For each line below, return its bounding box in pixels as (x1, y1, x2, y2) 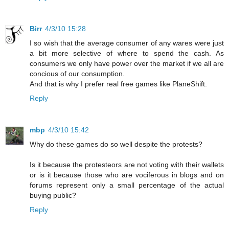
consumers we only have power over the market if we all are (30, 59, 224, 68)
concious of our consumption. (30, 70, 125, 78)
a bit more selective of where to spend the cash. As (30, 49, 224, 58)
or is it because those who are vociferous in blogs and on (30, 171, 224, 179)
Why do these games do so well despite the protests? (30, 140, 202, 149)
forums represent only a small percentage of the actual (30, 181, 224, 190)
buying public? (30, 191, 76, 200)
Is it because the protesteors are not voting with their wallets (30, 161, 224, 169)
